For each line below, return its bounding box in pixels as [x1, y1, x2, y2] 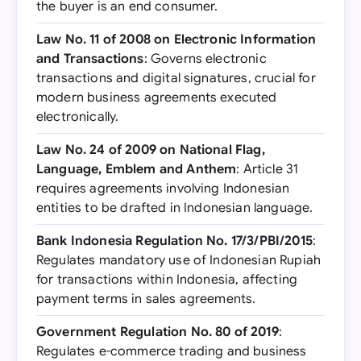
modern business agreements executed [36, 89, 277, 106]
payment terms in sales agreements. [36, 291, 256, 307]
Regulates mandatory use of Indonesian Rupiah [36, 252, 322, 268]
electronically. [36, 109, 119, 125]
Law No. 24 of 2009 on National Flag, [36, 142, 265, 158]
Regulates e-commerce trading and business [36, 343, 307, 359]
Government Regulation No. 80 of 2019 [36, 324, 279, 340]
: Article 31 [236, 161, 299, 177]
